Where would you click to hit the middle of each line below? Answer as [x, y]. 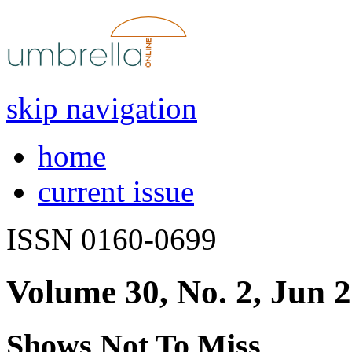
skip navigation [102, 108]
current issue [116, 191]
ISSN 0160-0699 [112, 239]
